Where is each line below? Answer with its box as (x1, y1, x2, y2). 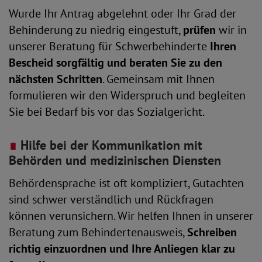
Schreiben (187, 224, 237, 240)
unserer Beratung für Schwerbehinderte (9, 38, 210, 54)
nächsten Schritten (9, 71, 102, 87)
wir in (216, 22, 247, 37)
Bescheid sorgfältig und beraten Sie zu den (9, 54, 222, 70)
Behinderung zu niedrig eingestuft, (9, 22, 183, 37)
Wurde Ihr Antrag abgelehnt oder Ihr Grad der (9, 5, 236, 21)
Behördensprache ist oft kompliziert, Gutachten (9, 175, 244, 191)
